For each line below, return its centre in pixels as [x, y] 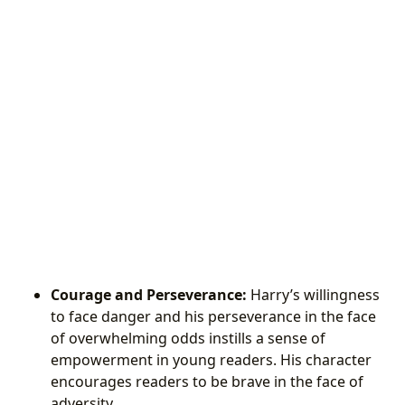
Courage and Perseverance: [149, 295]
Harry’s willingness [313, 295]
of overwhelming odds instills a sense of [188, 339]
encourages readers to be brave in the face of [207, 382]
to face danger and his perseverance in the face [213, 317]
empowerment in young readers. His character [211, 360]
